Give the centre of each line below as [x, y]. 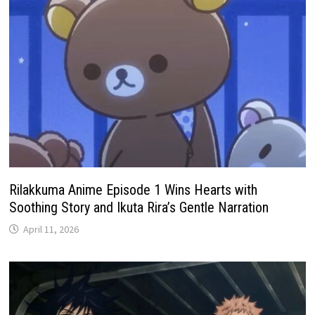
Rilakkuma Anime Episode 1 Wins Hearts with [134, 189]
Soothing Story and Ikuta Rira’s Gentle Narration [139, 207]
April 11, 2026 [51, 229]
